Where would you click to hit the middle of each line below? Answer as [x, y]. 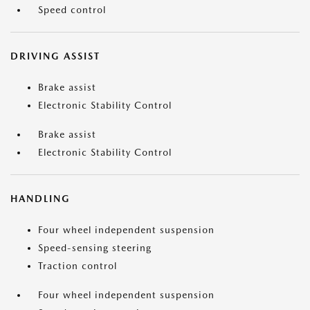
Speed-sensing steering [95, 248]
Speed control [72, 10]
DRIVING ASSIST [55, 56]
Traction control [77, 266]
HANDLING [40, 199]
